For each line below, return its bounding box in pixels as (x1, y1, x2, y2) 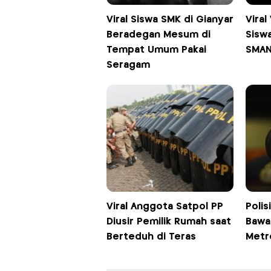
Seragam (106, 60, 150, 70)
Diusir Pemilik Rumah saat (106, 217, 231, 227)
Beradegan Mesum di (106, 30, 211, 40)
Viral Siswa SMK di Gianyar (106, 15, 233, 25)
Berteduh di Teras (106, 232, 196, 242)
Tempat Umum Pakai (106, 45, 206, 55)
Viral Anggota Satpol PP (106, 202, 223, 212)
